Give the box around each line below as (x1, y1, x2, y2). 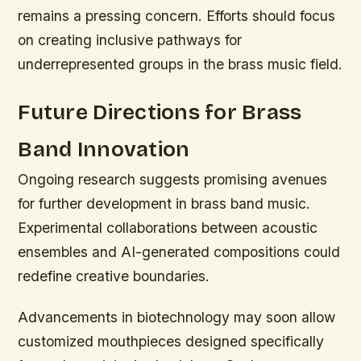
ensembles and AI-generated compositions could (18, 243, 341, 260)
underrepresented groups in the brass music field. (18, 55, 343, 73)
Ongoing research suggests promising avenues (18, 170, 328, 188)
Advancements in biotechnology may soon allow (18, 309, 336, 326)
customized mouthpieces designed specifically (18, 333, 325, 351)
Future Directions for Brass (18, 98, 302, 125)
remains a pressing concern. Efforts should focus (18, 6, 336, 24)
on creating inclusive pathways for (18, 31, 243, 48)
